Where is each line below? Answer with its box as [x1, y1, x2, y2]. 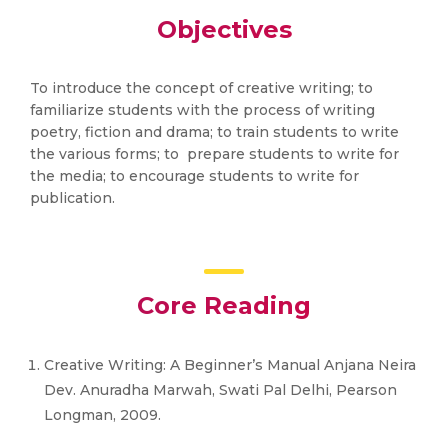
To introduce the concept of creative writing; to [30, 79, 373, 97]
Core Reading [137, 291, 311, 320]
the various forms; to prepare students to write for [30, 145, 399, 163]
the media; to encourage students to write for [30, 167, 359, 185]
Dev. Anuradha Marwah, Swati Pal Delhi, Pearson [44, 381, 397, 399]
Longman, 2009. [44, 406, 161, 424]
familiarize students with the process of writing [30, 101, 375, 119]
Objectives [156, 15, 292, 44]
